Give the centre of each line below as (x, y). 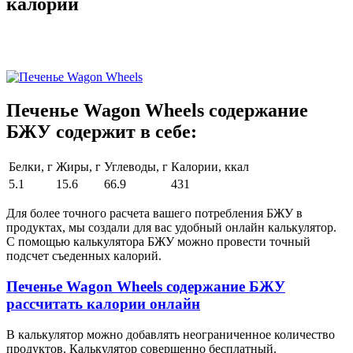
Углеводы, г (136, 167)
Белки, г (31, 167)
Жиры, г (78, 167)
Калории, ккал (210, 167)
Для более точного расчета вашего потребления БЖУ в (154, 214)
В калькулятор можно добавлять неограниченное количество (171, 334)
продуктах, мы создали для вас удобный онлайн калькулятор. (171, 228)
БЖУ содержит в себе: (102, 131)
